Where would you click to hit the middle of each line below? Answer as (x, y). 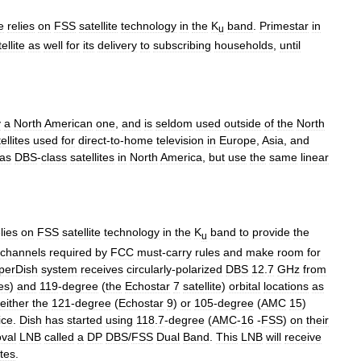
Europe (238, 141)
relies (21, 25)
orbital (245, 286)
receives (102, 269)
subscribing (182, 46)
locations (286, 286)
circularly (149, 269)
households (244, 46)
